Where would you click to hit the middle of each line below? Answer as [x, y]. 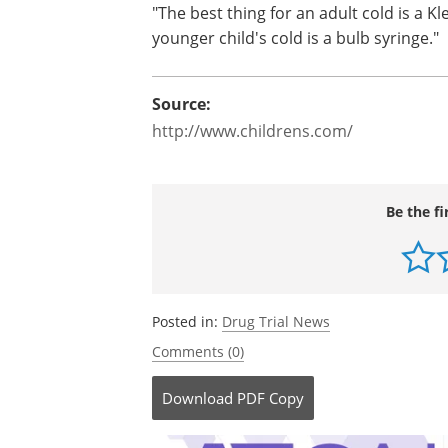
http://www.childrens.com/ [252, 131]
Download [197, 398]
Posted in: [187, 321]
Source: [181, 104]
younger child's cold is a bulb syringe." [295, 38]
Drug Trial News [276, 321]
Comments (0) [198, 351]
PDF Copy [270, 398]
